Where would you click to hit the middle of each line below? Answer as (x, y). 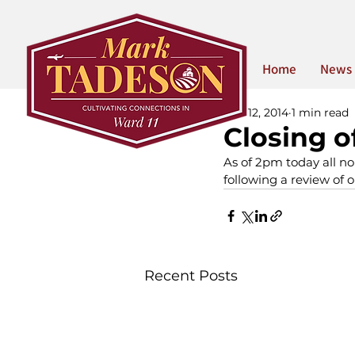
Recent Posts (191, 276)
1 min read (320, 113)
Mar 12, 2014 (256, 113)
